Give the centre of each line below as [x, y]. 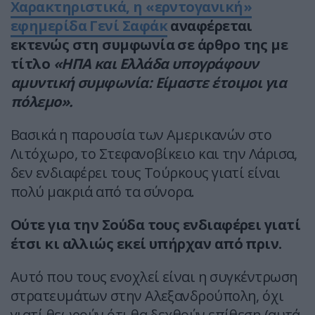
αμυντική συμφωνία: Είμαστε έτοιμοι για [149, 83]
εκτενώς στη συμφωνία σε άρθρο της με [149, 45]
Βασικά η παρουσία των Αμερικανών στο [141, 135]
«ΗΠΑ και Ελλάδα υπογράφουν [156, 64]
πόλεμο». [42, 102]
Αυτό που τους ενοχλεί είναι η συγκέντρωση [154, 277]
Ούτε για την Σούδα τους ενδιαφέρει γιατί [155, 225]
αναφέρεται [210, 26]
